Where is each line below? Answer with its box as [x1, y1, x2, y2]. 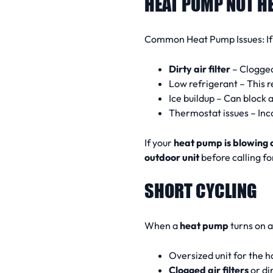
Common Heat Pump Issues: [144, 33, 266, 46]
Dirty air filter [169, 62, 230, 75]
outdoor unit [144, 151, 199, 163]
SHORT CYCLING [144, 179, 257, 202]
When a [144, 219, 180, 232]
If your [144, 136, 174, 149]
